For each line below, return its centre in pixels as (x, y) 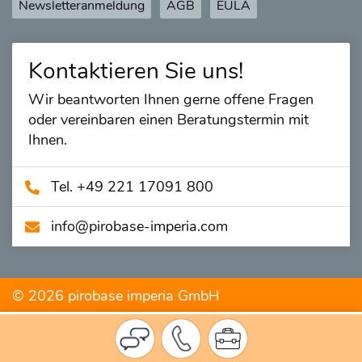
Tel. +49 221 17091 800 (132, 186)
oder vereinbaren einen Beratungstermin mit (168, 119)
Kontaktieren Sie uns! (136, 72)
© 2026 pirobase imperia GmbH (116, 295)
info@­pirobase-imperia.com (139, 226)
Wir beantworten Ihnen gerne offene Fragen (171, 99)
